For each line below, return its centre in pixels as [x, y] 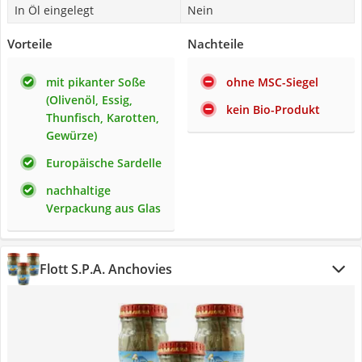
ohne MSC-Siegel [272, 82]
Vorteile [30, 44]
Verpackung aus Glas [103, 208]
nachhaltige [78, 190]
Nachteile [216, 44]
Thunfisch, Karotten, [103, 118]
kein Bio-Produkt [273, 109]
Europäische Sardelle [104, 163]
